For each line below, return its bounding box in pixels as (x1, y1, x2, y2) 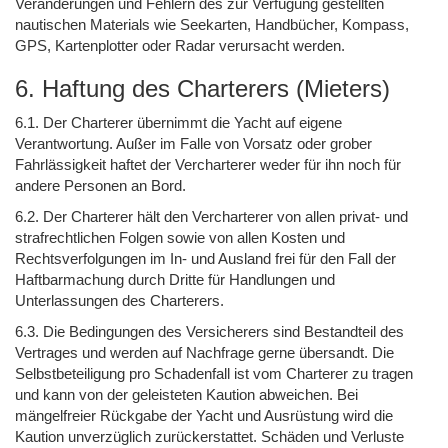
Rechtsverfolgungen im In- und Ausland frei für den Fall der (15, 249, 396, 267)
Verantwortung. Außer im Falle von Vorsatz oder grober (15, 134, 372, 152)
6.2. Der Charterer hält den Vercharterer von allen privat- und (15, 207, 408, 225)
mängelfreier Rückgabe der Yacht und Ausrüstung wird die (15, 406, 393, 424)
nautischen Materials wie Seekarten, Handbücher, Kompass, (15, 15, 409, 33)
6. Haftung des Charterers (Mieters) (15, 74, 390, 102)
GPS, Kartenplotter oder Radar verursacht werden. (15, 36, 345, 54)
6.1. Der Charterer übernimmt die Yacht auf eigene (15, 113, 342, 131)
